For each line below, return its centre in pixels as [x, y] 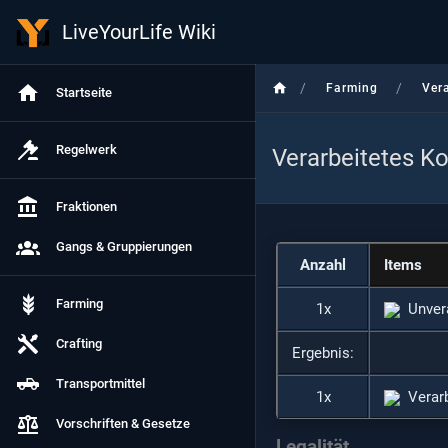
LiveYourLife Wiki [139, 32]
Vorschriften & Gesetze [123, 423]
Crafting [79, 343]
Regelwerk [86, 149]
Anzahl [323, 265]
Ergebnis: [323, 353]
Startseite [84, 92]
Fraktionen [86, 206]
